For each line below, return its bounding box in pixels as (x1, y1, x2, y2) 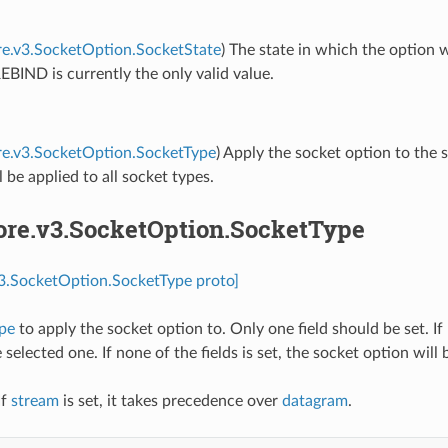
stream (10, 392, 59, 409)
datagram (281, 392, 348, 409)
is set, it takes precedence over (58, 392, 282, 409)
